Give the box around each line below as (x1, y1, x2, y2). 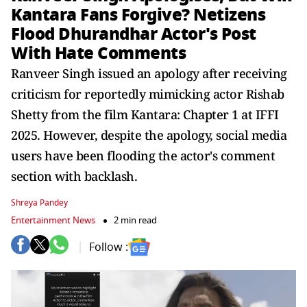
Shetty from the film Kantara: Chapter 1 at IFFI (11, 106, 279, 123)
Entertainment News (11, 214, 95, 227)
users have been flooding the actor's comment (11, 147, 275, 164)
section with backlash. (11, 168, 137, 184)
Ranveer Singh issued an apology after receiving (11, 65, 287, 82)
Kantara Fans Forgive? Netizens (11, 2, 265, 27)
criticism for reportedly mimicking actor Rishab (11, 86, 284, 102)
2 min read (114, 214, 157, 227)
